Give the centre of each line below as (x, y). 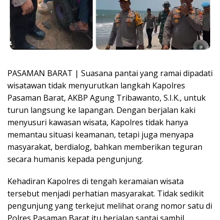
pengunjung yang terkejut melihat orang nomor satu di (110, 206)
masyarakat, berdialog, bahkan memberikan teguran (105, 147)
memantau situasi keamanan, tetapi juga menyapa (100, 134)
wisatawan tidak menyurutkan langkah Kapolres (96, 85)
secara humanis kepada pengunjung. (75, 159)
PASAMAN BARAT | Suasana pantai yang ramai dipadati (110, 73)
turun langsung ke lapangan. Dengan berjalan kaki (101, 110)
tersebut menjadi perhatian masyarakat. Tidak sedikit (106, 193)
